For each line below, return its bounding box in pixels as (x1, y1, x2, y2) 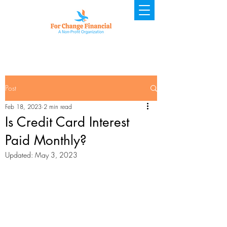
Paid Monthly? (5, 132, 87, 149)
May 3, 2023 (35, 150, 78, 160)
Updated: (5, 150, 35, 160)
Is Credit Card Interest (5, 113, 129, 131)
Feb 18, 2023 (5, 102, 42, 111)
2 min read (44, 102, 72, 111)
